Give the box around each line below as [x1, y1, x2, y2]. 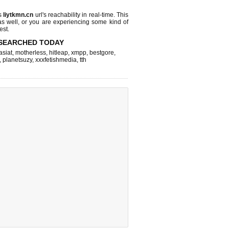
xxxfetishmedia [35, 56, 77, 63]
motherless [15, 49, 46, 56]
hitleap [49, 49, 68, 56]
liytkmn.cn [3, 11, 34, 18]
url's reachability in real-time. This [33, 11, 129, 18]
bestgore [89, 49, 114, 56]
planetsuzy [3, 56, 32, 63]
